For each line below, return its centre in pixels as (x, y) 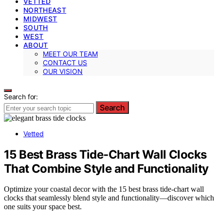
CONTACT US (65, 62)
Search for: (21, 96)
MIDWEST (40, 18)
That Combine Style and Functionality (106, 168)
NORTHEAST (45, 10)
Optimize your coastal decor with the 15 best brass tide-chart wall (104, 189)
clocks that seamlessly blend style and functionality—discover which (109, 198)
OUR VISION (63, 71)
